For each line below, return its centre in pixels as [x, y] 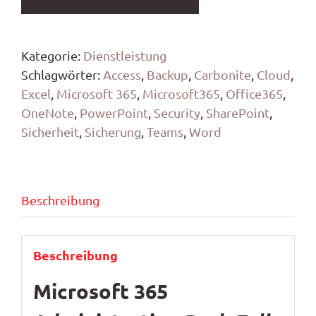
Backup [168, 74]
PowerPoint [114, 112]
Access [122, 74]
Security [177, 112]
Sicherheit [50, 131]
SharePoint [238, 112]
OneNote [48, 112]
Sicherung [113, 131]
